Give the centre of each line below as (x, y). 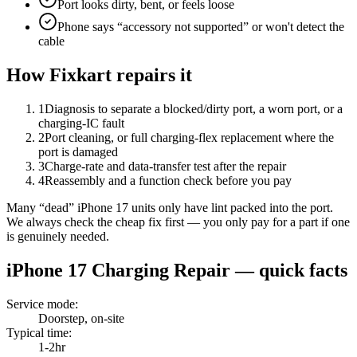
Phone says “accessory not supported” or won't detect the (201, 27)
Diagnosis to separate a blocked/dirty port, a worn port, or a (194, 108)
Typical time (37, 332)
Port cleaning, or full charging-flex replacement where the (189, 137)
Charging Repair (161, 270)
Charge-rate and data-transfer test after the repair (165, 166)
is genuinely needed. (58, 236)
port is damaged (78, 151)
